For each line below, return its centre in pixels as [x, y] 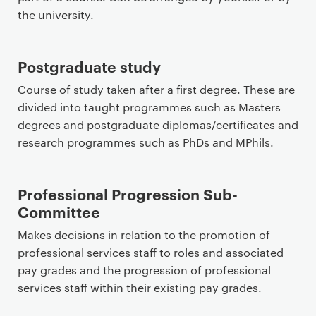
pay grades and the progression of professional [144, 270]
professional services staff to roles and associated [151, 252]
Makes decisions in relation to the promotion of [144, 235]
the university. [56, 14]
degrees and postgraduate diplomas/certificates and [158, 124]
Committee [59, 211]
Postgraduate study [89, 66]
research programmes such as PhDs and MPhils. [146, 142]
